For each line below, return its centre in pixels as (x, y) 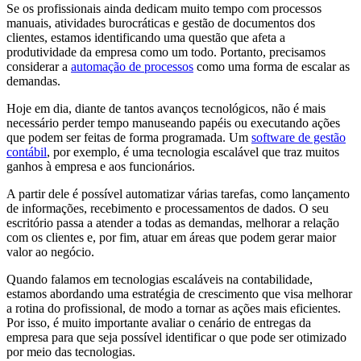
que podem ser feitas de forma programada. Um (129, 137)
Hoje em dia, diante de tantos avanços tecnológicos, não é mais (166, 108)
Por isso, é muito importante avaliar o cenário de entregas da (159, 322)
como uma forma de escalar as (272, 66)
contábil (27, 151)
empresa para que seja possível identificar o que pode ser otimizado (176, 337)
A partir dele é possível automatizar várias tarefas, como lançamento (178, 193)
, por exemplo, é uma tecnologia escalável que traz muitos (193, 151)
